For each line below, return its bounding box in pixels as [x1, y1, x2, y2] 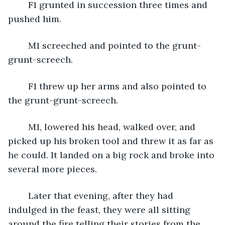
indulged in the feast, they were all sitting [8, 203, 193, 215]
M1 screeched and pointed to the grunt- [18, 39, 28, 51]
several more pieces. [8, 163, 99, 175]
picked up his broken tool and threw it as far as [8, 135, 216, 147]
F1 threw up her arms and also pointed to [18, 80, 28, 92]
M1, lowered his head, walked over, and [18, 121, 28, 133]
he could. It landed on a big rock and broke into [8, 149, 217, 161]
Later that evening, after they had [18, 189, 28, 201]
